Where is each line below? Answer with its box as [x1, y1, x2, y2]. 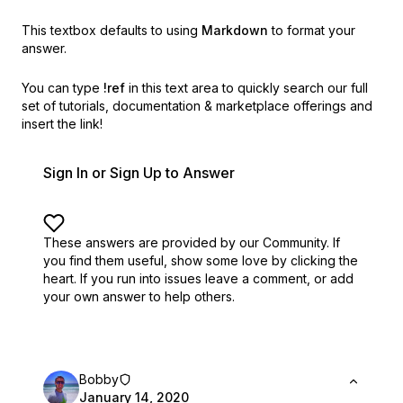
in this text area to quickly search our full [129, 80, 368, 95]
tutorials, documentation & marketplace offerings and [59, 98, 372, 113]
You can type [22, 80, 100, 95]
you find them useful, [43, 253, 167, 268]
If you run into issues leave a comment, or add [80, 271, 354, 286]
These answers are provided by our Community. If [43, 235, 340, 250]
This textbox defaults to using [22, 22, 198, 38]
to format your [272, 22, 355, 38]
